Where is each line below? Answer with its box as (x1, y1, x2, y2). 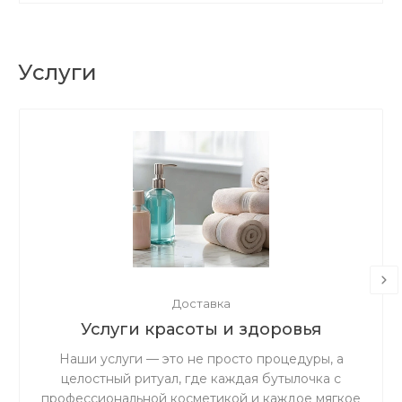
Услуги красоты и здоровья (81, 319, 321, 339)
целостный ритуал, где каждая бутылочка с (61, 371, 341, 387)
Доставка (171, 296, 231, 310)
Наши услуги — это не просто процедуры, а (58, 351, 344, 367)
